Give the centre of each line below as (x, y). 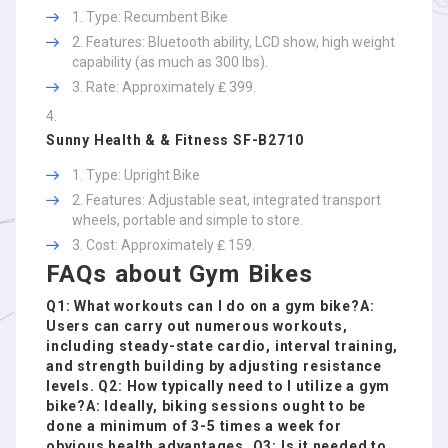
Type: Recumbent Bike (157, 17)
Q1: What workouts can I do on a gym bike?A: (210, 306)
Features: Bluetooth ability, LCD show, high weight (240, 42)
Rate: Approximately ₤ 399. (171, 87)
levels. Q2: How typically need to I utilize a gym (218, 386)
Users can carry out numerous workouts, (197, 326)
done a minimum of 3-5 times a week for (194, 426)
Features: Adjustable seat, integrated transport (233, 200)
